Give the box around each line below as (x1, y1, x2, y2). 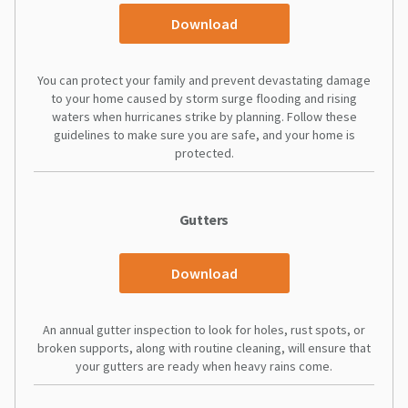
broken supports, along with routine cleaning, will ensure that (37, 339, 371, 356)
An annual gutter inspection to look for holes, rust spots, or (43, 321, 365, 338)
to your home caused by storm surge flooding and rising (51, 89, 357, 107)
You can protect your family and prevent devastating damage (37, 71, 371, 88)
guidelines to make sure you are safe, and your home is (53, 126, 355, 143)
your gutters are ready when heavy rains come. (76, 357, 332, 374)
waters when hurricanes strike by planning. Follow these (51, 107, 357, 125)
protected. (174, 144, 234, 161)
